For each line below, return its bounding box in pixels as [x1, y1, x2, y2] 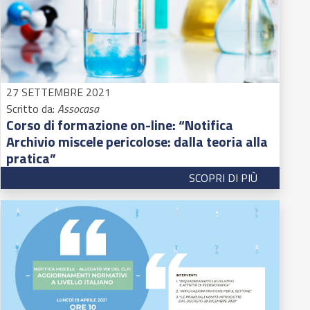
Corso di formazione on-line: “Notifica [6, 113, 234, 136]
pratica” [6, 147, 57, 169]
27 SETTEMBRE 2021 [6, 83, 111, 100]
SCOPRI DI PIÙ [188, 169, 257, 186]
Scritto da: [6, 100, 58, 117]
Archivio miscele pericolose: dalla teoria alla [6, 130, 268, 152]
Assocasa [57, 100, 100, 117]
